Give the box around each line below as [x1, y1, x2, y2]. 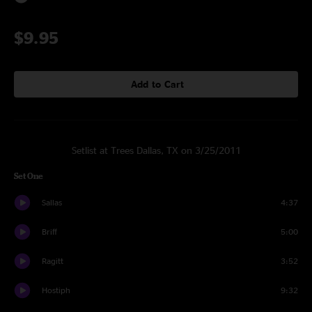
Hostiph [42, 286, 70, 295]
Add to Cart [130, 79, 185, 89]
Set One [14, 171, 43, 180]
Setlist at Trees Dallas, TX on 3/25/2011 [71, 145, 241, 155]
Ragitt [42, 256, 63, 265]
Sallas [42, 198, 62, 207]
